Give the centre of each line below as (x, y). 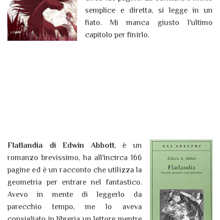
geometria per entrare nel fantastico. (75, 182)
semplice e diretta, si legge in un (149, 11)
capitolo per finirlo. (117, 35)
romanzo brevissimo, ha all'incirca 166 (75, 158)
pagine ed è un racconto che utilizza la (75, 170)
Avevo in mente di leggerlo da (75, 195)
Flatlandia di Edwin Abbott (61, 146)
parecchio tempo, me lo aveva (75, 207)
